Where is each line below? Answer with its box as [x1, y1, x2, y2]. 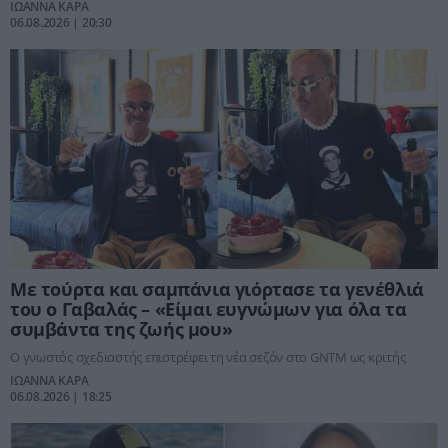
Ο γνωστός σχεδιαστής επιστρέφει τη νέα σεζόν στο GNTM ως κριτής [10, 348, 406, 367]
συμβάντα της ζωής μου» [10, 317, 233, 342]
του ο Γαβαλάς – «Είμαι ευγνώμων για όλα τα [10, 297, 407, 322]
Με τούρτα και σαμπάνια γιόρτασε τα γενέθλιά [10, 277, 424, 302]
